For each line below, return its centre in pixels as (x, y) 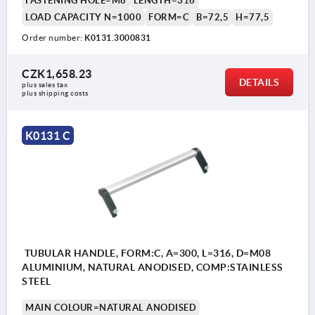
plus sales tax (46, 85)
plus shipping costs (55, 94)
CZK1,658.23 (57, 74)
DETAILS (259, 83)
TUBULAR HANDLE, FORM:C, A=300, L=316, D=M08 (146, 253)
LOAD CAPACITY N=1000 (83, 18)
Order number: (53, 38)
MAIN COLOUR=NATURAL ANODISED (111, 308)
